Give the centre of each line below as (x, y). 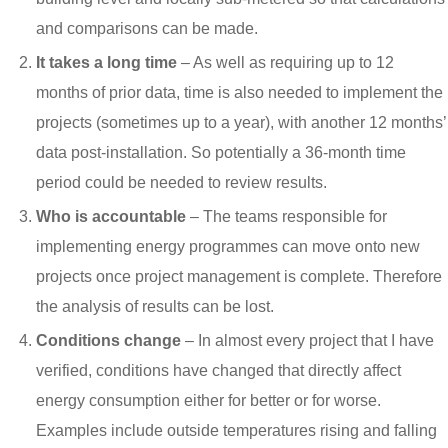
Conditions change (108, 341)
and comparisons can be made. (147, 29)
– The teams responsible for (286, 217)
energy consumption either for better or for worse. (208, 401)
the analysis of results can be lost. (155, 307)
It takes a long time (106, 63)
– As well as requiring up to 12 (285, 63)
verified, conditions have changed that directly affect (218, 371)
